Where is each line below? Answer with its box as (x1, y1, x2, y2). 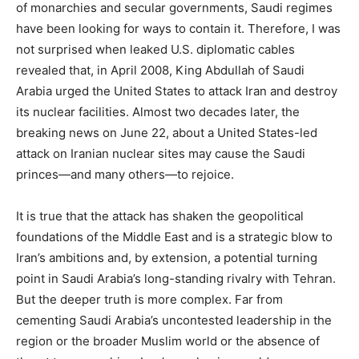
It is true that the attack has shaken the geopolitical (16, 208, 304, 224)
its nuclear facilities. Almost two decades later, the (16, 103, 300, 119)
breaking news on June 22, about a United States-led (16, 124, 317, 140)
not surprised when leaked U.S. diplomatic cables (16, 41, 295, 57)
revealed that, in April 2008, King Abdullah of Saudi (16, 62, 305, 78)
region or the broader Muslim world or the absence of (16, 333, 320, 349)
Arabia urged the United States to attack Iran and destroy (16, 83, 337, 99)
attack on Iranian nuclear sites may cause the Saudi (16, 145, 305, 161)
